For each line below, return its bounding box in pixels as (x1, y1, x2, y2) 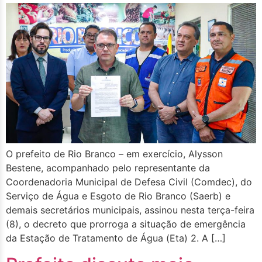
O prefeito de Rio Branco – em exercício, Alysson (6, 148, 223, 160)
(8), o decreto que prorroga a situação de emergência (6, 218, 246, 230)
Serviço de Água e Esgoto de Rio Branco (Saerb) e (6, 190, 230, 202)
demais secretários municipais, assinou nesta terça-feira (6, 204, 254, 216)
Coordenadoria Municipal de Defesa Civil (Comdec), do (6, 176, 252, 188)
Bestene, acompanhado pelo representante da (6, 162, 210, 174)
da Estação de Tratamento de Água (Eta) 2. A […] (6, 232, 226, 244)
